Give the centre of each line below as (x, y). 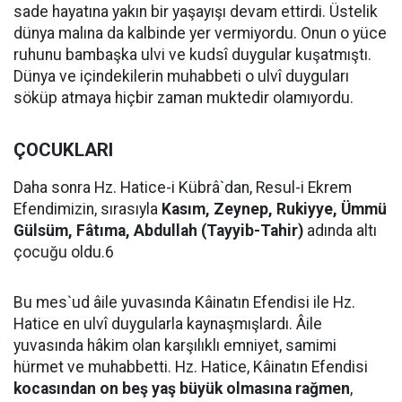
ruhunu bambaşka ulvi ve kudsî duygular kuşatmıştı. (192, 55)
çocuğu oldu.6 (64, 252)
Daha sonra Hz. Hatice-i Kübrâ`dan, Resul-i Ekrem (183, 188)
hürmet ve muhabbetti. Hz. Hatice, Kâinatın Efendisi (191, 367)
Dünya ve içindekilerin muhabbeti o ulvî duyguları (181, 76)
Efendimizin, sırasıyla (87, 209)
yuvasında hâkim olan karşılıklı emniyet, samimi (175, 345)
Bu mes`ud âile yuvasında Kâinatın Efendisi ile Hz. (184, 302)
